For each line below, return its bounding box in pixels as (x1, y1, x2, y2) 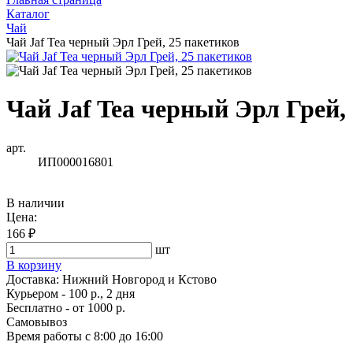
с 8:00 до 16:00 (82, 329, 163, 343)
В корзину (6, 258, 61, 272)
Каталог (6, 7, 50, 20)
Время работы (6, 329, 82, 343)
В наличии (6, 195, 65, 210)
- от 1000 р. (62, 300, 125, 314)
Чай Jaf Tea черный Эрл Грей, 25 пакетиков (6, 35, 240, 49)
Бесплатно (6, 300, 62, 314)
